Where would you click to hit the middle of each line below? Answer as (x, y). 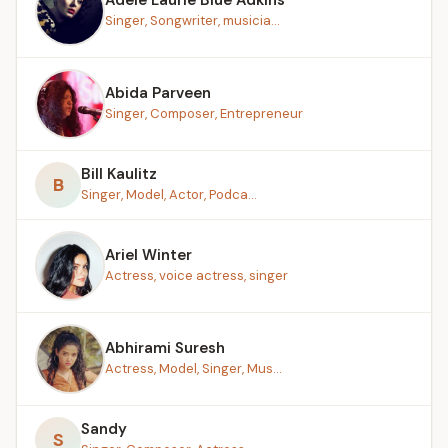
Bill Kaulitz (119, 173)
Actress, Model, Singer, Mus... (193, 368)
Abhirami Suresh (165, 347)
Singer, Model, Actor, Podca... (169, 194)
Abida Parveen (158, 92)
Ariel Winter (148, 254)
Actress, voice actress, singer (196, 275)
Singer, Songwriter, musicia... (192, 20)
